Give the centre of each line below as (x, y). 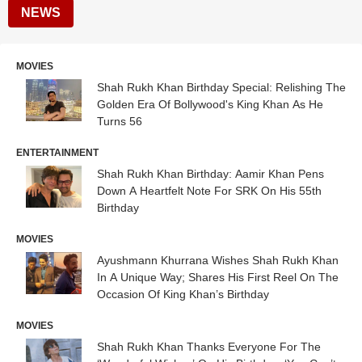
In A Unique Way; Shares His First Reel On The (218, 277)
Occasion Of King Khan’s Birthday (183, 294)
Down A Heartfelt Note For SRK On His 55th (209, 191)
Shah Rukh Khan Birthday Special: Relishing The (221, 87)
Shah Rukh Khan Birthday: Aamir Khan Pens (210, 174)
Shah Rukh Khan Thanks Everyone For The (209, 347)
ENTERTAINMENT (57, 153)
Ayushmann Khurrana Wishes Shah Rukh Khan (218, 260)
